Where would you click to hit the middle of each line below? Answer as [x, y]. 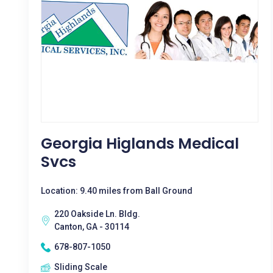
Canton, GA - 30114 [92, 227]
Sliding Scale [81, 267]
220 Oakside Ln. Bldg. [97, 214]
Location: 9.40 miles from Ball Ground [117, 191]
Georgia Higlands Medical [140, 144]
